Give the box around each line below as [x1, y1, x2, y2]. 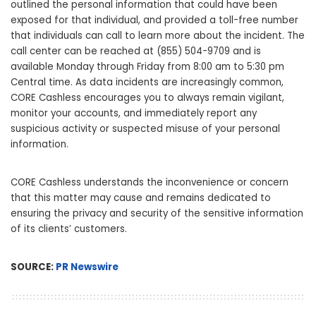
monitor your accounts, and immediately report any [11, 107, 257, 121]
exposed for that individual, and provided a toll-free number [11, 13, 298, 28]
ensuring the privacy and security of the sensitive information [11, 207, 303, 221]
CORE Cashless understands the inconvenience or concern [11, 176, 288, 190]
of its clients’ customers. [11, 222, 127, 236]
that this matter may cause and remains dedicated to [11, 191, 271, 205]
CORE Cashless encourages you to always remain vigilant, [11, 91, 284, 105]
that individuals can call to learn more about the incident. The [11, 29, 305, 43]
